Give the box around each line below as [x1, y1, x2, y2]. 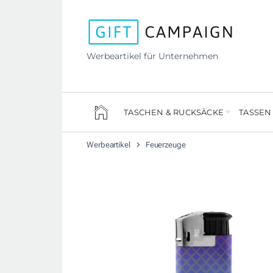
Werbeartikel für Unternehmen [87, 50, 218, 62]
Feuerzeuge [145, 140, 186, 150]
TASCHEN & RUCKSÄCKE [124, 107, 224, 118]
